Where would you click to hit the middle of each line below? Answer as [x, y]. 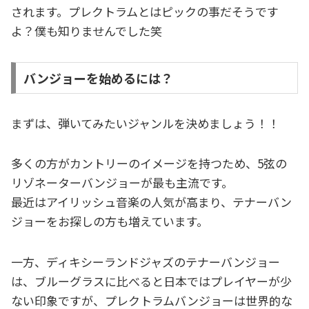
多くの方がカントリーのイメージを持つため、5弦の [149, 163]
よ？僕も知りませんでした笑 [87, 31]
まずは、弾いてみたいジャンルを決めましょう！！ [145, 123]
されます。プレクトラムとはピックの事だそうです [145, 12]
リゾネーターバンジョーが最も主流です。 [122, 183]
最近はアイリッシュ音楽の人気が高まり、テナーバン [151, 202]
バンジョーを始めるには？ [98, 78]
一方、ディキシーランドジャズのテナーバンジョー [146, 261]
